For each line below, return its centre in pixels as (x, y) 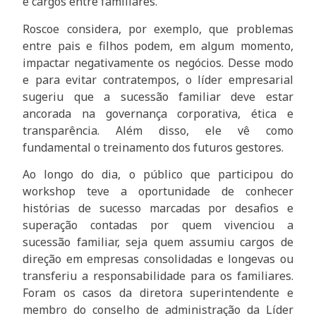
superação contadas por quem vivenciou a (158, 225)
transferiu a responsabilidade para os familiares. (158, 276)
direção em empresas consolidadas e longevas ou (158, 259)
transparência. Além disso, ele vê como (158, 130)
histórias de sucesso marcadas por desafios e (158, 208)
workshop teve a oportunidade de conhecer (158, 192)
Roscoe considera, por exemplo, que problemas (158, 29)
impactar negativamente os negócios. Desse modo (158, 62)
